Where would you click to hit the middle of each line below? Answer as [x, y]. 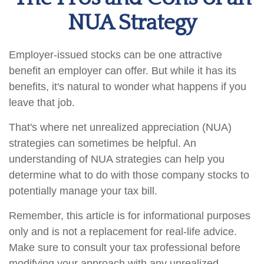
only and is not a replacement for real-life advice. [123, 232]
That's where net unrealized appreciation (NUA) [120, 127]
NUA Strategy [132, 23]
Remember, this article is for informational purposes [130, 216]
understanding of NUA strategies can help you [117, 159]
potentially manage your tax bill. [83, 191]
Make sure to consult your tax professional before [125, 247]
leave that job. [42, 103]
